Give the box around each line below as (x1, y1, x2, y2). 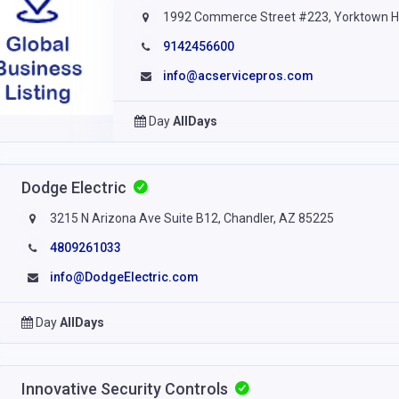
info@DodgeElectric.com (50, 270, 199, 285)
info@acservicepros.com (163, 69, 314, 84)
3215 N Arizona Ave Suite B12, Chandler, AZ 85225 (47, 211, 335, 226)
